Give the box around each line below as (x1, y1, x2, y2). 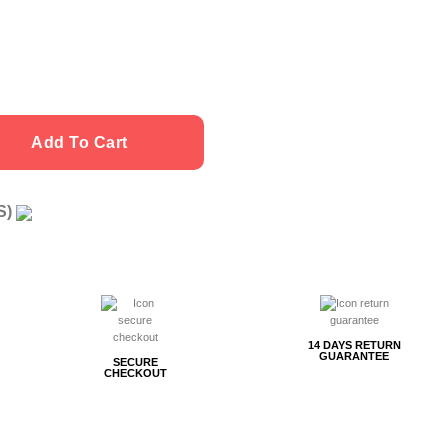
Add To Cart (31, 133, 128, 151)
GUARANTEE (319, 350, 390, 363)
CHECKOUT (103, 367, 167, 380)
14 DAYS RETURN (307, 339, 401, 352)
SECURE (112, 356, 158, 369)
